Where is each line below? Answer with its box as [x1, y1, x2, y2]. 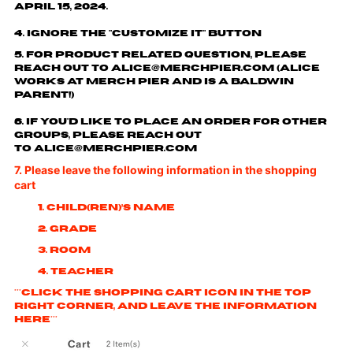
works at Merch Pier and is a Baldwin [14, 76, 295, 86]
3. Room [38, 245, 94, 255]
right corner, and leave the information [14, 301, 318, 310]
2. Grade [38, 224, 100, 233]
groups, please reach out [14, 130, 203, 139]
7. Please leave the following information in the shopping [14, 162, 318, 176]
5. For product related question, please [14, 50, 307, 59]
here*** [14, 314, 58, 324]
